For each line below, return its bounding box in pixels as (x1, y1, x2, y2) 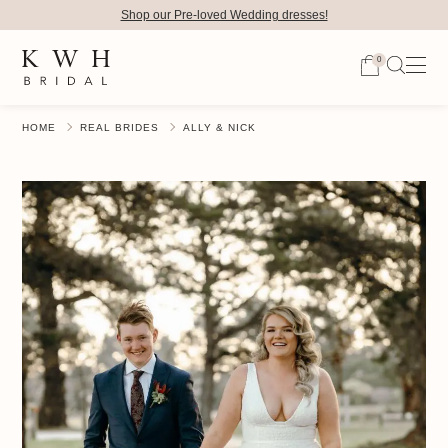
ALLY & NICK (183, 122, 257, 133)
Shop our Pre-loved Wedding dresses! (120, 8, 328, 22)
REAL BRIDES (80, 122, 160, 133)
